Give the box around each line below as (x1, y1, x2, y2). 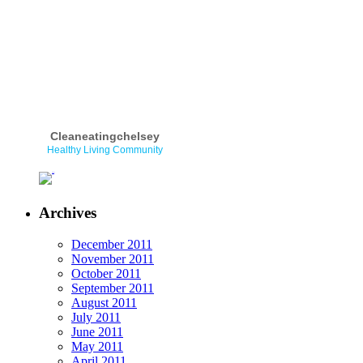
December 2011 (71, 237, 152, 251)
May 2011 (71, 339, 123, 353)
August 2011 (71, 295, 137, 310)
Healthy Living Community (46, 144, 163, 156)
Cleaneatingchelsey (49, 130, 160, 143)
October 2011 (71, 266, 141, 280)
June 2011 (71, 324, 123, 339)
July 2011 (71, 310, 121, 324)
